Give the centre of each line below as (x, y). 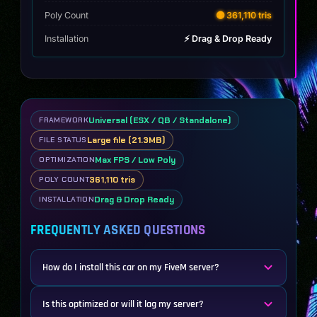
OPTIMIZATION (67, 160)
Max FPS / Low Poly (136, 160)
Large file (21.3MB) (126, 140)
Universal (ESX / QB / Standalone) (159, 121)
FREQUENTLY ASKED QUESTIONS (118, 231)
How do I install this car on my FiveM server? (131, 268)
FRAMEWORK (64, 120)
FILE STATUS (63, 140)
